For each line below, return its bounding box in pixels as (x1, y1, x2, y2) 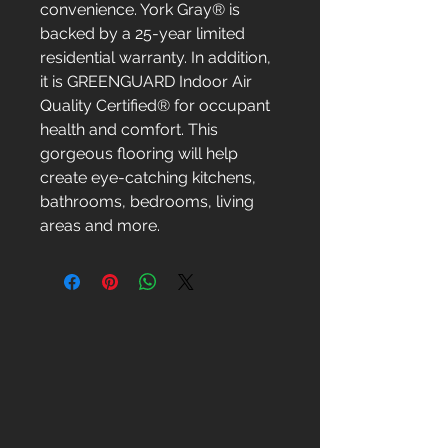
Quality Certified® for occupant (40, 96, 270, 115)
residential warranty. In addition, (40, 48, 271, 67)
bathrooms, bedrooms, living (40, 192, 254, 211)
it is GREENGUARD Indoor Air (40, 72, 252, 91)
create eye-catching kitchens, (40, 168, 256, 187)
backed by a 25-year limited (40, 24, 245, 43)
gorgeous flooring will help (40, 144, 238, 163)
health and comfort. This (40, 120, 218, 139)
